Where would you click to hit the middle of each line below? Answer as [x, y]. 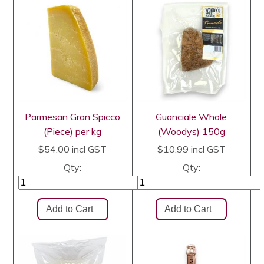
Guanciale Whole [192, 116]
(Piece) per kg [73, 131]
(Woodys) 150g [191, 131]
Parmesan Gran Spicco [73, 116]
